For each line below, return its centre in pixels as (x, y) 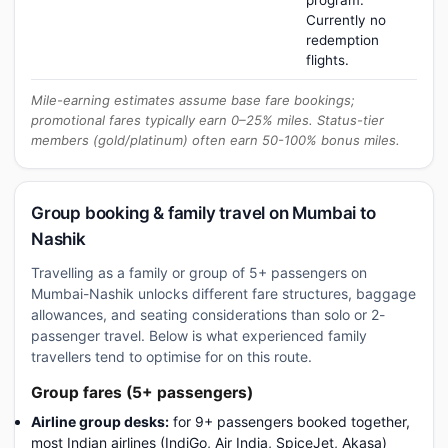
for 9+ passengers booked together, (289, 421)
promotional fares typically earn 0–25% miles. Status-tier (207, 120)
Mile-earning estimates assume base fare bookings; (193, 100)
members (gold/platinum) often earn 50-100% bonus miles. (215, 140)
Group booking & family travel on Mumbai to (203, 213)
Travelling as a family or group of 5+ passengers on (199, 272)
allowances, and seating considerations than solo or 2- (208, 314)
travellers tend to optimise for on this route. (171, 356)
